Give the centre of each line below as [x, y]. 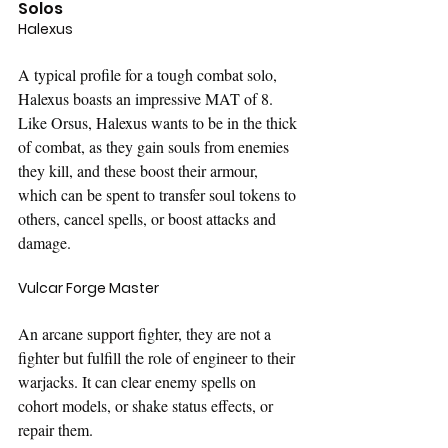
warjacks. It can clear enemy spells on [139, 381]
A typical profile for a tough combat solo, [149, 74]
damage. [44, 242]
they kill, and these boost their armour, [140, 170]
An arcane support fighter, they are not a [146, 333]
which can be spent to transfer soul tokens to [159, 194]
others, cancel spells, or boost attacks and [149, 218]
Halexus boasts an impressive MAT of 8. [147, 98]
